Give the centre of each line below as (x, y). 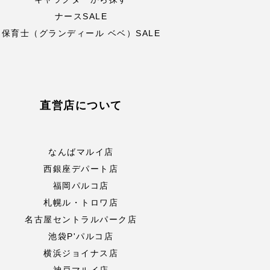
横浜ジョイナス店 (81, 253)
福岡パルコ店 (81, 186)
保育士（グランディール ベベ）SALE (81, 33)
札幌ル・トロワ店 (81, 202)
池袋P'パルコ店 (81, 236)
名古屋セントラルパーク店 (81, 219)
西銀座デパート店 (81, 169)
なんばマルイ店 (81, 152)
